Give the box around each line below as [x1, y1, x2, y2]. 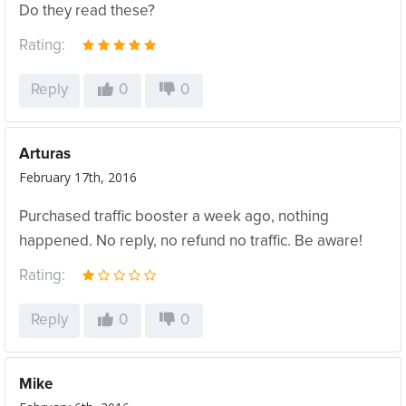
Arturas [19, 147, 71, 162]
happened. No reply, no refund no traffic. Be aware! [19, 234, 362, 249]
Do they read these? [19, 4, 155, 19]
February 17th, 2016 [19, 169, 137, 186]
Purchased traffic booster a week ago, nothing [19, 209, 329, 225]
